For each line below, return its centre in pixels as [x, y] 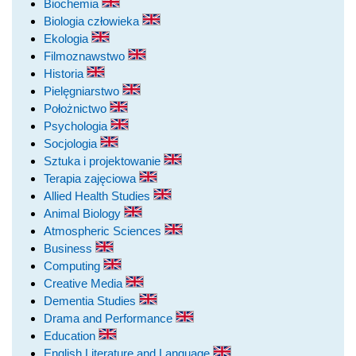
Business [70, 248]
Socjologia [72, 143]
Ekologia [68, 38]
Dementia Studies [91, 300]
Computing [74, 265]
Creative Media [85, 283]
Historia [65, 73]
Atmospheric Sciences [104, 230]
